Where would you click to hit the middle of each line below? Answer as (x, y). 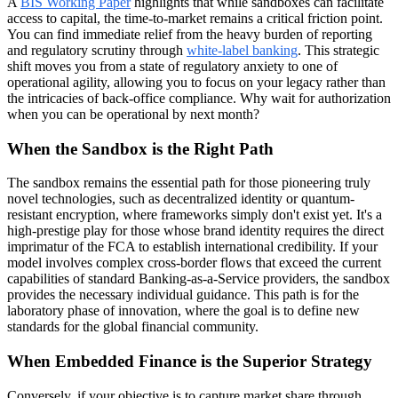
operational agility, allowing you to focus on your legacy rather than (196, 82)
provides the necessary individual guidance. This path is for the (183, 295)
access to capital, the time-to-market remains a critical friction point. (195, 18)
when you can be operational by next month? (133, 114)
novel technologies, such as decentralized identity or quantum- (181, 199)
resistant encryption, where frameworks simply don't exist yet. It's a (195, 215)
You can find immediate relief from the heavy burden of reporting (190, 34)
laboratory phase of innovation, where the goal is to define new (183, 311)
